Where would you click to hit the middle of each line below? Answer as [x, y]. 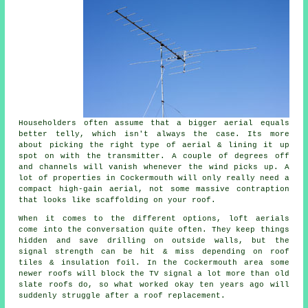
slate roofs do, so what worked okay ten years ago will [154, 284]
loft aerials [259, 218]
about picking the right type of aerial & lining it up [154, 145]
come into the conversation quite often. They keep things [154, 229]
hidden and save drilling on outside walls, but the [154, 240]
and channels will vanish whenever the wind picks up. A [154, 167]
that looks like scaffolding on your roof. [118, 200]
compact [39, 189]
